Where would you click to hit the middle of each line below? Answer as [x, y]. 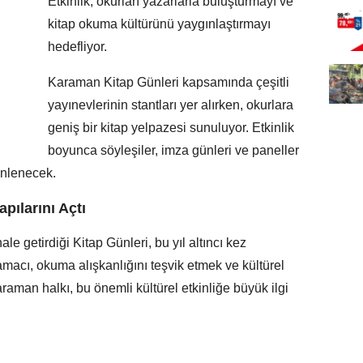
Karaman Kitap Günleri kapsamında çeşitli [169, 82]
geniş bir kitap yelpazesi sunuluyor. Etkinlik [171, 127]
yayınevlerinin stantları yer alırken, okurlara [171, 105]
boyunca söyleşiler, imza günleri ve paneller [173, 150]
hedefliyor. [77, 46]
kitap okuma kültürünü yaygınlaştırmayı [159, 23]
